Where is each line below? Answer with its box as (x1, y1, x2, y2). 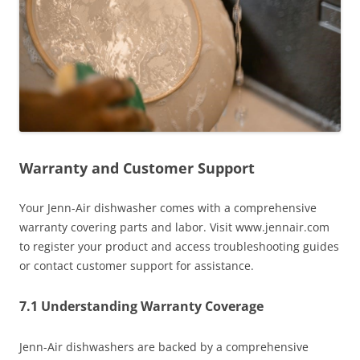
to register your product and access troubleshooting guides (19, 239, 339, 255)
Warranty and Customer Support (19, 158, 255, 178)
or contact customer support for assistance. (19, 258, 254, 274)
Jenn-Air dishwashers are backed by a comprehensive (19, 339, 309, 355)
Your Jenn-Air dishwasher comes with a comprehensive (19, 200, 317, 216)
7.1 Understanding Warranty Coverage (19, 297, 264, 316)
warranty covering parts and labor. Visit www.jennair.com (19, 219, 329, 235)
